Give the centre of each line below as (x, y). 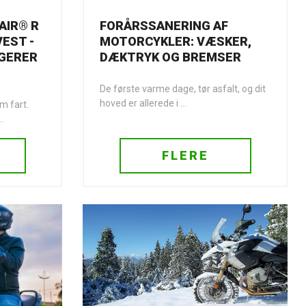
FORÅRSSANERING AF (164, 26)
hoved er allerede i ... (143, 103)
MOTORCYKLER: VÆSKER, (176, 41)
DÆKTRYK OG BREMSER (170, 57)
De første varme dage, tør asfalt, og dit (183, 89)
